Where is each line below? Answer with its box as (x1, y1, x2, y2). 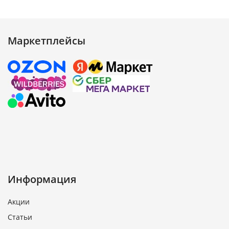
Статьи (8, 212, 32, 222)
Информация (8, 172, 76, 186)
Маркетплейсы (8, 34, 85, 48)
